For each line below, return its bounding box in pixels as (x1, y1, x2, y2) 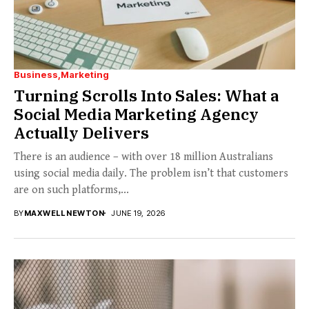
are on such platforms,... (14, 183, 129, 197)
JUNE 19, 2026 (111, 208, 166, 218)
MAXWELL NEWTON (23, 208, 105, 218)
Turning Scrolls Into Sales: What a (14, 84, 279, 106)
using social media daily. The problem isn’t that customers (14, 166, 288, 180)
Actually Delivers (14, 121, 149, 143)
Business (14, 68, 58, 80)
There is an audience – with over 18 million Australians (14, 150, 273, 163)
